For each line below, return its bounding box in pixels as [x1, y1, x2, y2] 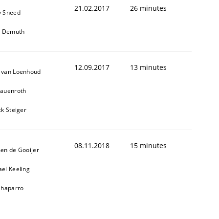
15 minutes [130, 140, 167, 150]
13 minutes [130, 62, 167, 72]
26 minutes [130, 3, 167, 13]
